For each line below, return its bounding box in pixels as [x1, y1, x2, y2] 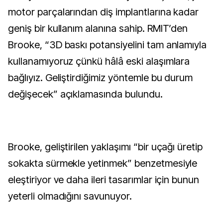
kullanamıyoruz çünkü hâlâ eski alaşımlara [8, 55, 190, 68]
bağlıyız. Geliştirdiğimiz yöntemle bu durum [8, 72, 193, 84]
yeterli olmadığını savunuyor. [8, 190, 132, 203]
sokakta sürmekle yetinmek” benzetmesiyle [8, 157, 198, 170]
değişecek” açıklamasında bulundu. [8, 88, 163, 101]
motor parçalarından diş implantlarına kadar [8, 6, 199, 18]
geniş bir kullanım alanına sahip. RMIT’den [8, 22, 188, 35]
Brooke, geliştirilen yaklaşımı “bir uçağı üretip [8, 141, 203, 153]
